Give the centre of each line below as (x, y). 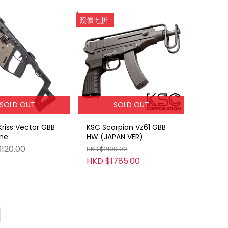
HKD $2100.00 (107, 149)
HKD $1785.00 (113, 161)
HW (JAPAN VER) (115, 137)
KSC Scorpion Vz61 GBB (126, 127)
